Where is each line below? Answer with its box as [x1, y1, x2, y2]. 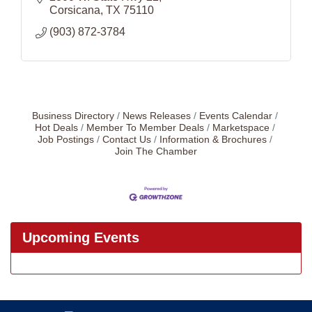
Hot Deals [34, 123, 78, 133]
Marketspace [212, 123, 270, 133]
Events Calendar [198, 111, 272, 121]
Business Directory [31, 111, 114, 121]
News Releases [122, 111, 191, 121]
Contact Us [102, 134, 151, 145]
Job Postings [37, 134, 94, 145]
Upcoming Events [22, 230, 139, 246]
